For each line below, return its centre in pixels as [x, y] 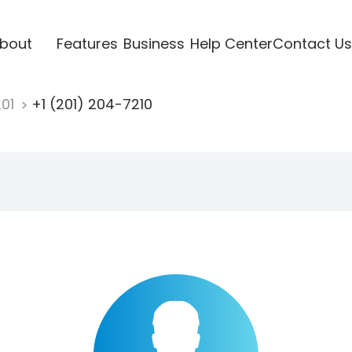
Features [87, 43]
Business [154, 43]
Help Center [231, 43]
